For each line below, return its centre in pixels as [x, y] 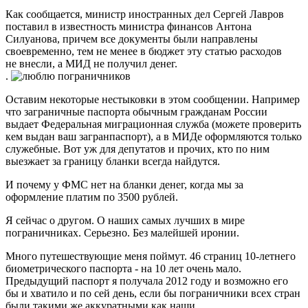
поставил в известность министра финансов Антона [129, 26]
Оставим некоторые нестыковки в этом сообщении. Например [153, 99]
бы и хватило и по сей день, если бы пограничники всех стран [153, 293]
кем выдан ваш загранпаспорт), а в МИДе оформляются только [154, 136]
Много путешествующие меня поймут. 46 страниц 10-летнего [151, 256]
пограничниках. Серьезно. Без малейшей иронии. [122, 232]
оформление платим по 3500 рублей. [92, 197]
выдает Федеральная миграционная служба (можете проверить [153, 124]
